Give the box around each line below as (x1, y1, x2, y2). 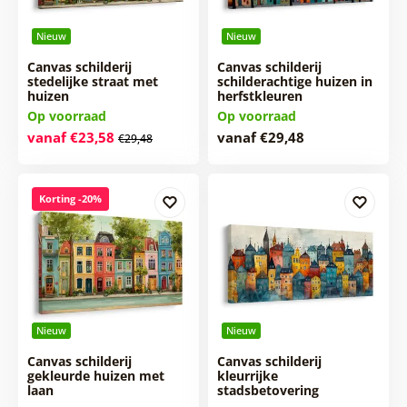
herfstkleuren (216, 86, 303, 104)
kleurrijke (216, 366, 278, 384)
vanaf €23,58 (26, 127, 114, 146)
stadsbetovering (216, 381, 319, 399)
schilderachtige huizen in (216, 72, 372, 90)
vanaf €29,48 (216, 127, 304, 146)
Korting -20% (38, 191, 102, 205)
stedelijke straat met (26, 72, 158, 90)
